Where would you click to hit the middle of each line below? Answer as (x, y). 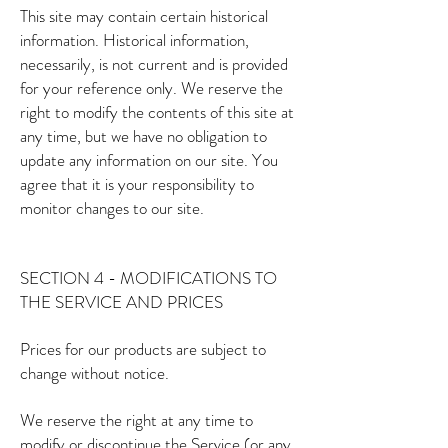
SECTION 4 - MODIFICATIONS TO (148, 278)
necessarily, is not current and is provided (154, 64)
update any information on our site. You (149, 160)
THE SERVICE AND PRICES (121, 302)
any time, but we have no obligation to (143, 136)
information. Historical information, (134, 40)
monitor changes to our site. (112, 208)
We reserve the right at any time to (136, 420)
